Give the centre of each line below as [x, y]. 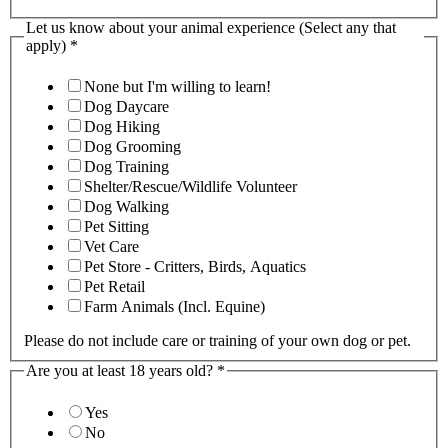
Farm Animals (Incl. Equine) [174, 307]
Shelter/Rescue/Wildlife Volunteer [190, 187]
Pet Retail [114, 287]
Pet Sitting [116, 227]
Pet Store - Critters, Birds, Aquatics [195, 267]
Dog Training [126, 167]
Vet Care [111, 247]
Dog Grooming [132, 147]
